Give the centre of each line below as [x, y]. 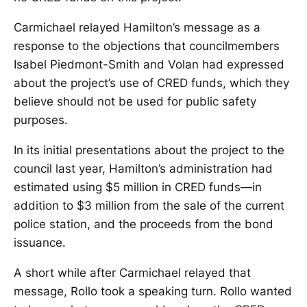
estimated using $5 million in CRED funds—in [138, 187]
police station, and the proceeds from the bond [144, 224]
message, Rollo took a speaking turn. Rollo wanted [153, 292]
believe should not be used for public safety [135, 102]
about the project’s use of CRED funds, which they [151, 83]
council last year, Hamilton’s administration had [143, 169]
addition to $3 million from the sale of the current [149, 206]
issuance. [40, 243]
